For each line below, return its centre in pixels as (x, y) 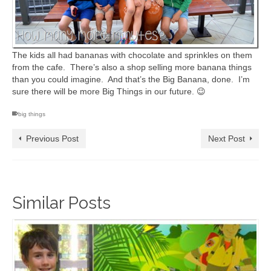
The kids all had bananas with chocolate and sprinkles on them (132, 55)
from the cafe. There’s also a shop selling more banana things (132, 67)
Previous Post (52, 138)
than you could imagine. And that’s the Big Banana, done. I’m (131, 79)
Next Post (227, 138)
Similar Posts (61, 203)
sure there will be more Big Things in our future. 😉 (109, 91)
